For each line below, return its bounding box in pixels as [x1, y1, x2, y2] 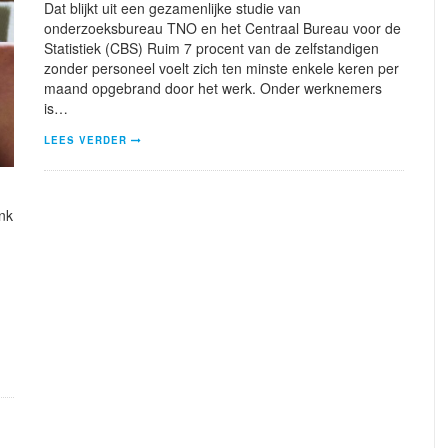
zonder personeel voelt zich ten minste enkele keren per [44, 57, 399, 78]
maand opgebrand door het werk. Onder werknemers [44, 77, 382, 98]
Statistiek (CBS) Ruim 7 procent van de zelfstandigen [44, 37, 379, 58]
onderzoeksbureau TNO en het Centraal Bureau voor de [44, 17, 401, 38]
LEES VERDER [44, 132, 127, 147]
